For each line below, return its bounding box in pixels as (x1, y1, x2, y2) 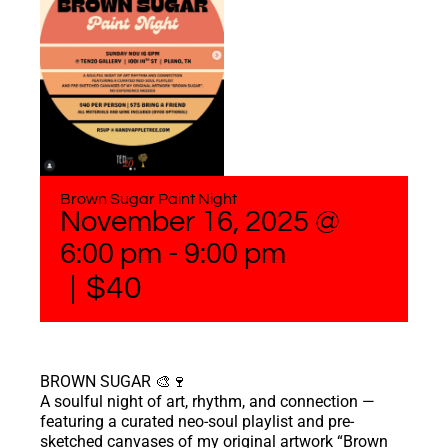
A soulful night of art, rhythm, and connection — (40, 391, 375, 411)
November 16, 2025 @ (60, 207, 340, 237)
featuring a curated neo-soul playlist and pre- (40, 411, 354, 431)
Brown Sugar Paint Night (60, 190, 237, 207)
